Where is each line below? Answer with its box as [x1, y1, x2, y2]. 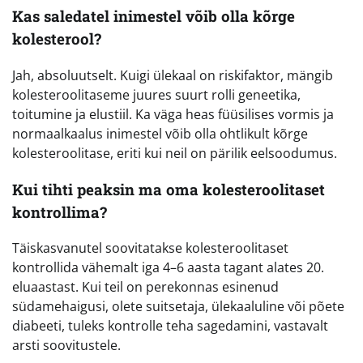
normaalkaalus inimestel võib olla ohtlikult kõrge [12, 125, 308, 143]
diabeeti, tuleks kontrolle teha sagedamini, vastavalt [12, 317, 328, 335]
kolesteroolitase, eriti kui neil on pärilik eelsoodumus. [12, 144, 337, 163]
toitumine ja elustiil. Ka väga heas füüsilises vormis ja [12, 105, 334, 124]
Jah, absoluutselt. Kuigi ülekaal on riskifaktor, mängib [12, 66, 333, 85]
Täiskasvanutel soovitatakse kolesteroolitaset [12, 239, 288, 258]
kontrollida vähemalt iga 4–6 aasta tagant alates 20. [12, 258, 324, 277]
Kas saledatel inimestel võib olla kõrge [12, 6, 295, 27]
